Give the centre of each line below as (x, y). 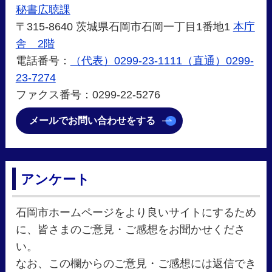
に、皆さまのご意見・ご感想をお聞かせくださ (130, 230)
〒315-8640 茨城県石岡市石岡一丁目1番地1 (124, 27)
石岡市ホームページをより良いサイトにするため (136, 213)
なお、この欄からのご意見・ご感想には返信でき (136, 264)
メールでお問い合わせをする (93, 121)
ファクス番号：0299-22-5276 (88, 95)
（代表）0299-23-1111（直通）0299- (162, 61)
